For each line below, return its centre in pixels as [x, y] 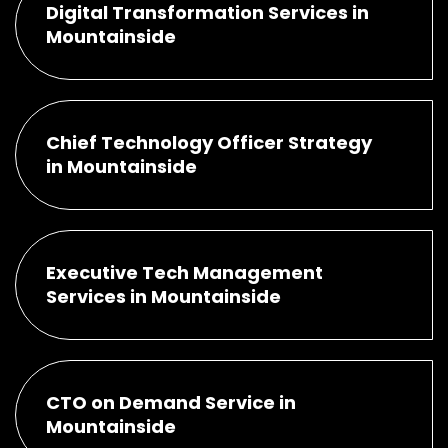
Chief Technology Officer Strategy [209, 142]
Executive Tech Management [184, 272]
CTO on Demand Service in [171, 402]
